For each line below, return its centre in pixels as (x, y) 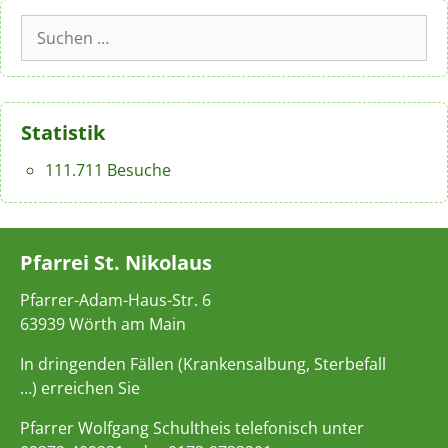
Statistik (63, 132)
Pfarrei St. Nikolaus (116, 262)
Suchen (48, 26)
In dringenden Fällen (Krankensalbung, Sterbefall (203, 364)
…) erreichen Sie (80, 388)
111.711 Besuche (108, 170)
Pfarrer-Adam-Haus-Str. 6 (115, 300)
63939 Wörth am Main (103, 324)
